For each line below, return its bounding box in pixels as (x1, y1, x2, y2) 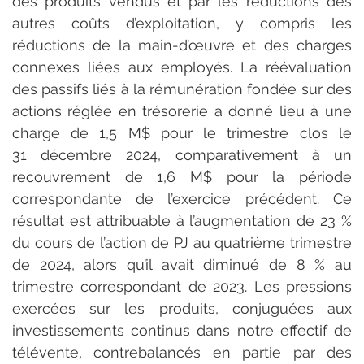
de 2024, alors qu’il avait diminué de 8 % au (12, 255, 352, 273)
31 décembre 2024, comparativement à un (12, 145, 352, 163)
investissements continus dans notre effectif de (12, 321, 352, 339)
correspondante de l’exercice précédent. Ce (12, 189, 352, 207)
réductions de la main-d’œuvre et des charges (12, 36, 352, 54)
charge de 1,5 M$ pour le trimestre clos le (12, 123, 352, 141)
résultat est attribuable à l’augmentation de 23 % (12, 211, 352, 229)
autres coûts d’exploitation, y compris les (12, 14, 352, 32)
